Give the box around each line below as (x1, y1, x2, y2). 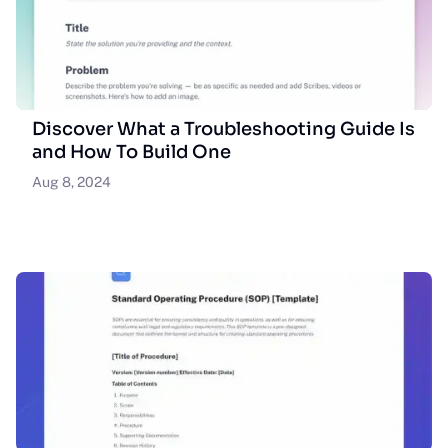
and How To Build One (32, 141, 231, 163)
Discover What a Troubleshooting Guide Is (32, 118, 415, 140)
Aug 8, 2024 (32, 174, 111, 190)
